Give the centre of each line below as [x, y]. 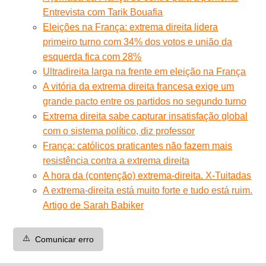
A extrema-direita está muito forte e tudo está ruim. [148, 190]
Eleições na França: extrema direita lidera [131, 27]
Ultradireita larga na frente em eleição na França [145, 71]
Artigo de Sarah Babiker [94, 205]
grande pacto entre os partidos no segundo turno [145, 101]
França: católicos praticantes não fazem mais [138, 145]
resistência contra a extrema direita [116, 160]
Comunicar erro [65, 239]
